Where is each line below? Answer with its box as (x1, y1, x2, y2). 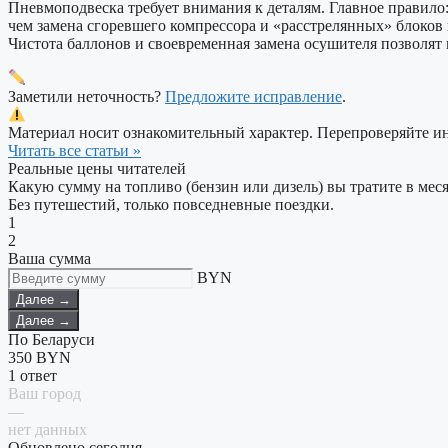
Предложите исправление (165, 87, 342, 105)
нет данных (8, 421, 87, 439)
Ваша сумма (8, 250, 91, 268)
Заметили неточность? (8, 87, 165, 105)
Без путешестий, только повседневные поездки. (8, 196, 334, 214)
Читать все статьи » (8, 142, 141, 160)
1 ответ (8, 367, 57, 385)
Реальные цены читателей (8, 160, 186, 178)
